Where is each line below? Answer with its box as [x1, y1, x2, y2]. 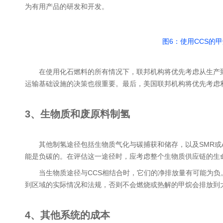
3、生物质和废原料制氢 [25, 108, 130, 119]
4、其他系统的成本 [25, 210, 110, 221]
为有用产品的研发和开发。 [25, 2, 109, 10]
